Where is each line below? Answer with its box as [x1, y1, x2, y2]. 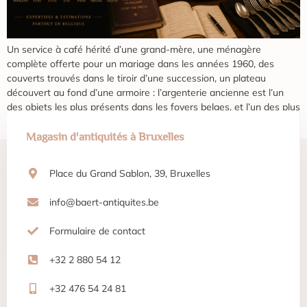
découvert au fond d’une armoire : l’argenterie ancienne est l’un [7, 86, 284, 99]
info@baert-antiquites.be [49, 195, 159, 208]
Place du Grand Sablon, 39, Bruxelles [49, 167, 210, 180]
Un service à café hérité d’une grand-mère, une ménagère [7, 43, 261, 56]
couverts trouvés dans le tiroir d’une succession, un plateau [7, 72, 266, 85]
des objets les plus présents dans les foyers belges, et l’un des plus [7, 101, 300, 114]
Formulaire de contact [49, 224, 145, 237]
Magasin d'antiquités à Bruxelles [26, 130, 184, 143]
